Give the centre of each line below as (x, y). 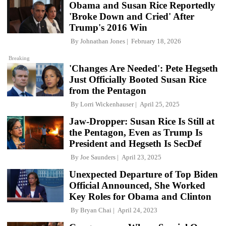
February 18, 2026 (155, 41)
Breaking (19, 58)
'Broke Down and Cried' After (132, 16)
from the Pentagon (108, 91)
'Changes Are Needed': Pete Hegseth (144, 69)
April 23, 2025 (140, 157)
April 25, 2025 (158, 104)
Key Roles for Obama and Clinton (140, 197)
